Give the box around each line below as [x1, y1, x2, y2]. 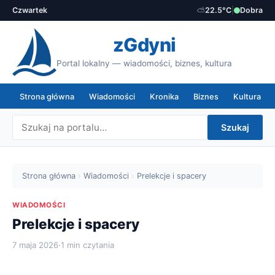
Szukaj [221, 122, 249, 133]
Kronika [150, 92, 179, 101]
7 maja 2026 [12, 240, 58, 250]
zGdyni [112, 34, 176, 56]
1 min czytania [61, 240, 114, 250]
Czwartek [12, 6, 47, 15]
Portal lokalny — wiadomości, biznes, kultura [56, 58, 233, 68]
